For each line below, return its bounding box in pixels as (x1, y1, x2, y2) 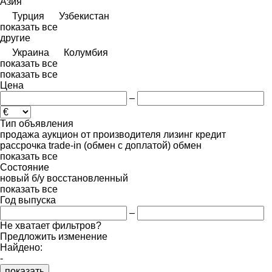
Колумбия (64, 47, 108, 58)
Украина (12, 47, 49, 58)
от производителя (81, 129, 161, 140)
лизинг (163, 129, 193, 140)
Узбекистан (59, 10, 109, 21)
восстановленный (47, 172, 128, 183)
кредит (195, 129, 226, 140)
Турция (12, 10, 44, 21)
